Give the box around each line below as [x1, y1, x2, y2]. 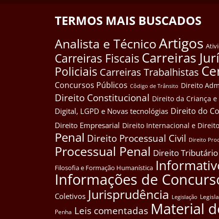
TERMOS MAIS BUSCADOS [55, 12, 201, 29]
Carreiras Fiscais [55, 51, 139, 66]
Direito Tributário [153, 147, 218, 159]
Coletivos [55, 191, 86, 202]
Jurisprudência [88, 186, 169, 203]
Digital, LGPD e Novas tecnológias [55, 106, 168, 116]
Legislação [172, 193, 197, 201]
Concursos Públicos [55, 79, 128, 91]
